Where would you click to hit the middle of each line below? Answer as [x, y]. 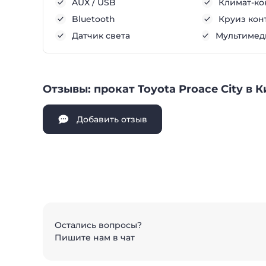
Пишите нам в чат [95, 237]
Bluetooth [94, 19]
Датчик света [101, 36]
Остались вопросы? [98, 225]
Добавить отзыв [112, 119]
